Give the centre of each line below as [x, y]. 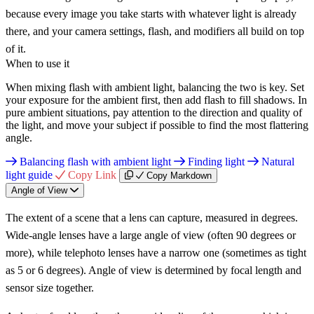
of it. [16, 48]
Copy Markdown [179, 175]
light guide [30, 175]
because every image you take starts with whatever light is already [151, 13]
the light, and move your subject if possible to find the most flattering [157, 125]
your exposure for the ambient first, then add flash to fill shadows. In [156, 100]
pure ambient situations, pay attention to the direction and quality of [154, 112]
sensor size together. [50, 287]
